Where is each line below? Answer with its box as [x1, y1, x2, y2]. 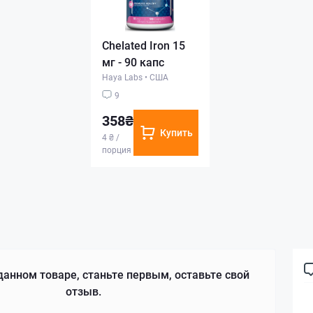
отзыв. [65, 283, 101, 298]
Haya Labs [102, 71, 143, 82]
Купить [160, 125, 193, 139]
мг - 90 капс [102, 54, 164, 69]
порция [102, 143, 131, 155]
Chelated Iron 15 [102, 37, 185, 52]
